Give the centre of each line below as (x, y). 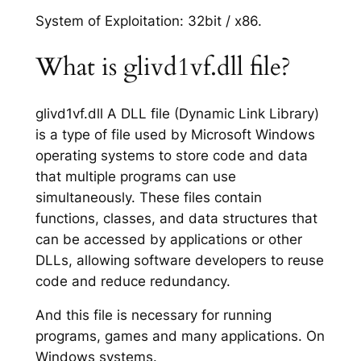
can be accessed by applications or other (168, 239)
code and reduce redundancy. (133, 281)
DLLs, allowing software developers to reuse (179, 260)
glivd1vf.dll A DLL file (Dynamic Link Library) (177, 113)
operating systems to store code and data (171, 155)
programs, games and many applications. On (180, 336)
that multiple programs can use (135, 176)
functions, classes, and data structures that (176, 218)
